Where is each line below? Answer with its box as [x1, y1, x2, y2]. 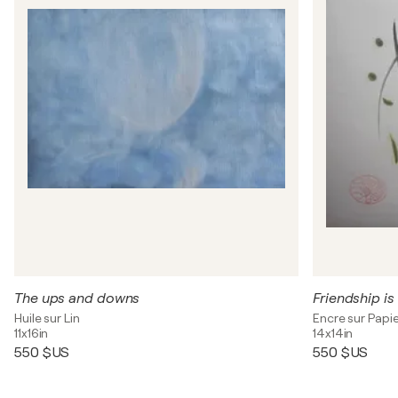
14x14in [313, 326, 354, 340]
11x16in [14, 326, 49, 340]
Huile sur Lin [14, 311, 80, 325]
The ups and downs [14, 291, 140, 306]
